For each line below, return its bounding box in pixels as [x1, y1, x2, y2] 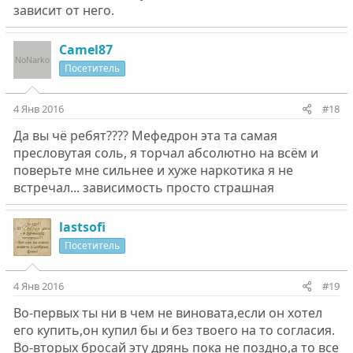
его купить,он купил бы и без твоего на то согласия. [13, 321, 335, 339]
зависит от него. [13, 2, 114, 19]
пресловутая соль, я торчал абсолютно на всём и [13, 144, 318, 162]
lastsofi [58, 218, 106, 236]
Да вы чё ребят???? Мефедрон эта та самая [13, 127, 277, 144]
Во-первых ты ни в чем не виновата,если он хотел [13, 304, 322, 321]
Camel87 [58, 41, 113, 58]
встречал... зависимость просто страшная [13, 179, 274, 196]
